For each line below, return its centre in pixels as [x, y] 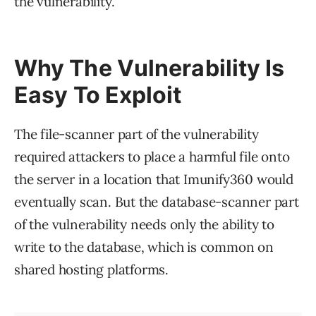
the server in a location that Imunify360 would [154, 180]
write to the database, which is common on [144, 247]
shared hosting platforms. [92, 270]
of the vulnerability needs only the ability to [144, 225]
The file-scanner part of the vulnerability [136, 134]
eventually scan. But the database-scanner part [157, 202]
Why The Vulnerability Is [150, 68]
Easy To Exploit [98, 95]
